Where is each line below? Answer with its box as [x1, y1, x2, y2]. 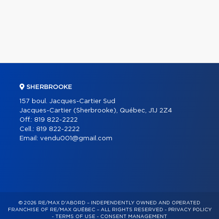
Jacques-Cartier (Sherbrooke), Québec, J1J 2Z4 [20, 108, 172, 114]
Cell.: [20, 126, 36, 132]
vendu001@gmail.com [40, 135, 112, 142]
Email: [20, 135, 40, 142]
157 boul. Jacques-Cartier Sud [20, 98, 115, 105]
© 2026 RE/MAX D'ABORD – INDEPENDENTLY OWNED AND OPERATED [19, 200, 200, 205]
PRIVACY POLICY [168, 207, 212, 212]
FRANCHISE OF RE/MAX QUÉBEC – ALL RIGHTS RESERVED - [7, 207, 168, 212]
